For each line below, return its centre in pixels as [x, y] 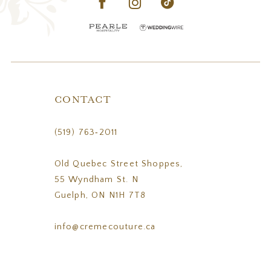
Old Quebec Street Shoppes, [119, 164]
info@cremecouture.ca [105, 227]
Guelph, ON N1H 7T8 [100, 196]
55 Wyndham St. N [96, 180]
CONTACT [83, 100]
